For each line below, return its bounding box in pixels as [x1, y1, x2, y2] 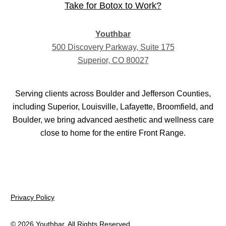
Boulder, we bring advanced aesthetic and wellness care [12, 115, 214, 124]
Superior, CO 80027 [77, 55, 149, 65]
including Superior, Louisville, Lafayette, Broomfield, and [13, 102, 213, 111]
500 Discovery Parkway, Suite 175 [51, 42, 175, 51]
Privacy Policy [10, 193, 54, 201]
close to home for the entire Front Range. [40, 128, 186, 137]
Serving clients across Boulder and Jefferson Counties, [15, 89, 211, 98]
